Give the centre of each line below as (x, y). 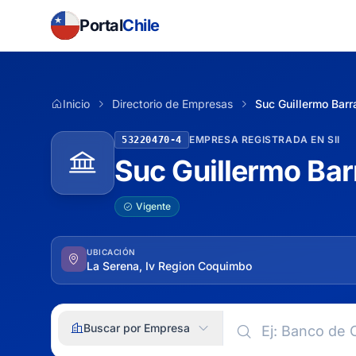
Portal (101, 25)
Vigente (153, 206)
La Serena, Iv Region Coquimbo (169, 266)
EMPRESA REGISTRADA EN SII (265, 139)
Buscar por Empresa (137, 328)
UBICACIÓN (111, 252)
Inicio (76, 104)
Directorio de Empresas (172, 104)
